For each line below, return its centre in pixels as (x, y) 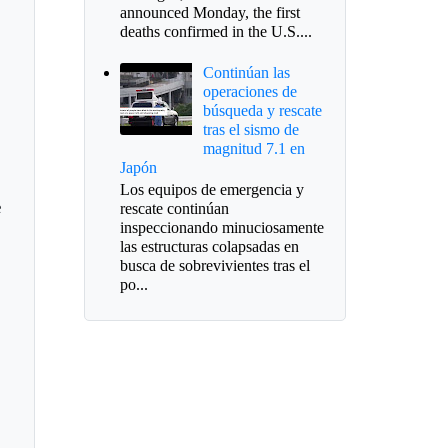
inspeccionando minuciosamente (221, 228)
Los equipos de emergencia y (211, 190)
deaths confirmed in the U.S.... (215, 31)
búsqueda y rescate (262, 111)
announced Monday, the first (209, 12)
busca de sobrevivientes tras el (214, 266)
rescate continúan (174, 209)
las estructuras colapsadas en (209, 247)
